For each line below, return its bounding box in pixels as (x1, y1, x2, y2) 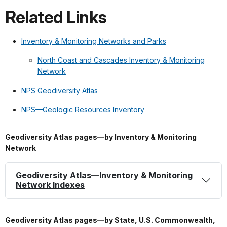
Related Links (5, 7, 107, 27)
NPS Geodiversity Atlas (21, 86, 98, 95)
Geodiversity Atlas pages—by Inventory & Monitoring (5, 132, 197, 141)
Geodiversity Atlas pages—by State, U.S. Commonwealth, (5, 215, 215, 224)
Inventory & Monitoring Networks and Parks (21, 36, 166, 45)
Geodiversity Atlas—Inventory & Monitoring (16, 170, 193, 180)
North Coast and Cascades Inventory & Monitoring (37, 55, 205, 64)
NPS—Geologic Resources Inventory (21, 105, 144, 114)
